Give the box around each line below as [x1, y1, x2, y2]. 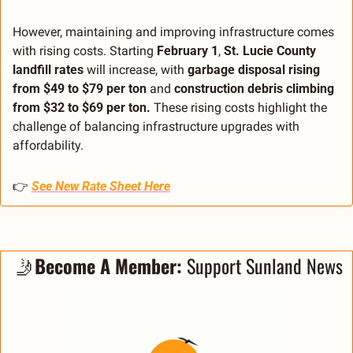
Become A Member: [34, 251, 182, 281]
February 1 [157, 43, 218, 59]
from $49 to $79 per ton [13, 81, 147, 97]
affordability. [13, 138, 84, 154]
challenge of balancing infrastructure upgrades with [13, 119, 299, 135]
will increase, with [84, 62, 188, 78]
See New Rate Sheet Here [32, 179, 170, 195]
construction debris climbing [174, 81, 334, 97]
